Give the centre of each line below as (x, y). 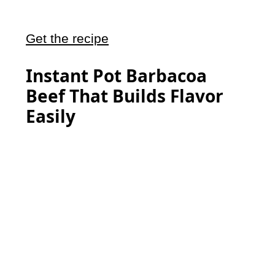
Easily (51, 116)
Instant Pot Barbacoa (117, 76)
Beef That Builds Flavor (125, 96)
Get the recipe (68, 39)
